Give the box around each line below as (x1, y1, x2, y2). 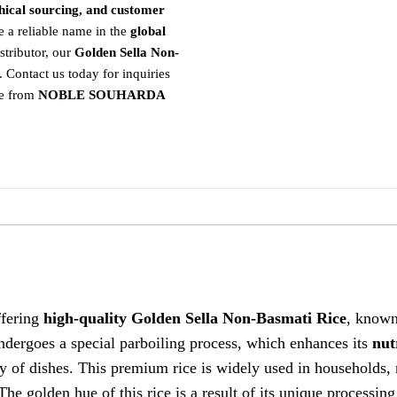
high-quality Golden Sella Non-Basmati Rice (43, 308, 346, 327)
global (129, 24, 166, 38)
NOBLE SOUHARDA (37, 88, 165, 102)
